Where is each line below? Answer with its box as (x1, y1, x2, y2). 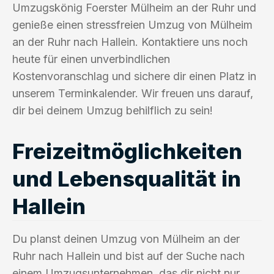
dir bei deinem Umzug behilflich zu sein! (12, 103, 213, 117)
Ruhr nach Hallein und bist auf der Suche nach (12, 249, 245, 262)
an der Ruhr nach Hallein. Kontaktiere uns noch (12, 35, 248, 48)
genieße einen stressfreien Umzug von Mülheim (12, 18, 253, 31)
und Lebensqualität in (12, 165, 241, 191)
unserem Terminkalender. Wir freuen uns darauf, (12, 86, 253, 100)
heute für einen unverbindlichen (12, 52, 170, 65)
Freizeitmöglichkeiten (12, 138, 242, 164)
